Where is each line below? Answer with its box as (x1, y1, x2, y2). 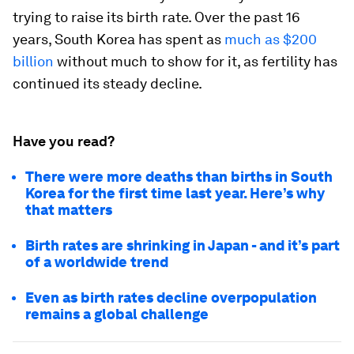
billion (13, 53, 54, 70)
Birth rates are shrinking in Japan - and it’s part (25, 237, 340, 254)
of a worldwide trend (25, 254, 168, 270)
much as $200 (224, 31, 317, 47)
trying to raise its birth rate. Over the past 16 (13, 9, 300, 25)
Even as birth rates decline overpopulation (25, 289, 317, 306)
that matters (25, 201, 112, 218)
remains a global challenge (25, 306, 212, 322)
